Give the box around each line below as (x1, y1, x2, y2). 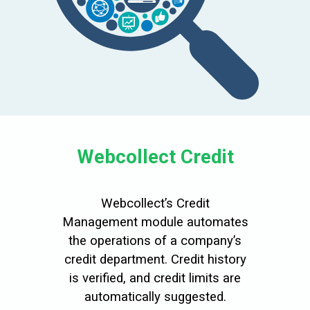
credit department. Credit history (64, 251, 246, 267)
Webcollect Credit (76, 145, 234, 168)
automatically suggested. (84, 289, 226, 304)
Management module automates (62, 214, 248, 230)
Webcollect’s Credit (100, 195, 210, 211)
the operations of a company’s (69, 232, 241, 248)
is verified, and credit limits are (69, 270, 241, 286)
